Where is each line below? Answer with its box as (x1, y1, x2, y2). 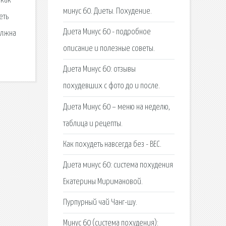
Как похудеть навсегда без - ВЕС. (63, 140, 161, 149)
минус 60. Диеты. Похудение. (63, 7, 152, 16)
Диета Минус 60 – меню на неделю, (63, 102, 170, 111)
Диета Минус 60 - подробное (63, 28, 151, 37)
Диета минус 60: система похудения (63, 160, 173, 169)
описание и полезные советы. (63, 44, 155, 53)
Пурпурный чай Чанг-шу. (63, 198, 137, 207)
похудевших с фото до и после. (63, 82, 160, 91)
